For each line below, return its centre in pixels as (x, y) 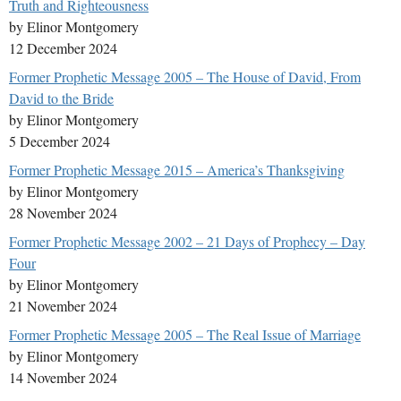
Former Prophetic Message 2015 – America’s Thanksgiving (177, 170)
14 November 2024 (63, 378)
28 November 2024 (63, 213)
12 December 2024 (63, 48)
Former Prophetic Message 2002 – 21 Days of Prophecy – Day (187, 242)
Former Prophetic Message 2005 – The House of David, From (185, 77)
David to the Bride (61, 98)
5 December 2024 (60, 141)
